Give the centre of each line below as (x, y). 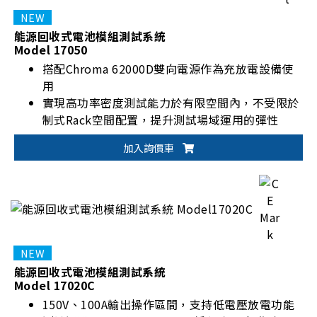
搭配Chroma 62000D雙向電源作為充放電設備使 (168, 69)
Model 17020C (55, 286)
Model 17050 (51, 50)
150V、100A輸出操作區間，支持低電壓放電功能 (168, 305)
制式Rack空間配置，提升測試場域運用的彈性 (161, 120)
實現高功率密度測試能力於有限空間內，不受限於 (171, 103)
